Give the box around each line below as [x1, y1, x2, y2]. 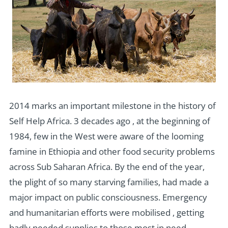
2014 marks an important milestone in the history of [9, 100, 216, 112]
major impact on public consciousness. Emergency [9, 191, 207, 204]
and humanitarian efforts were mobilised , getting [9, 207, 204, 219]
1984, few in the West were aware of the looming [9, 130, 204, 142]
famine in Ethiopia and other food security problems [9, 146, 215, 158]
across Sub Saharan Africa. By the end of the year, [9, 161, 205, 173]
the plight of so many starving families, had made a [9, 176, 209, 188]
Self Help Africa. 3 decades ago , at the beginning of [9, 115, 210, 127]
